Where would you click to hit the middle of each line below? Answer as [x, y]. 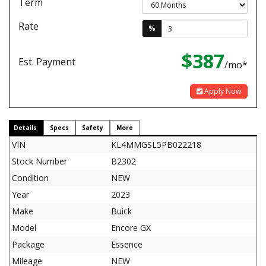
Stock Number [39, 161]
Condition [30, 178]
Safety [93, 128]
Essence [127, 244]
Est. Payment [47, 62]
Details [25, 128]
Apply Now [222, 91]
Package [28, 244]
